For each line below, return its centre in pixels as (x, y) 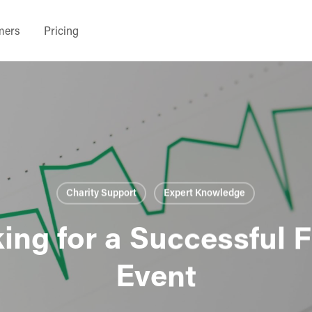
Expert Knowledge (204, 192)
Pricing (61, 30)
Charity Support (101, 192)
